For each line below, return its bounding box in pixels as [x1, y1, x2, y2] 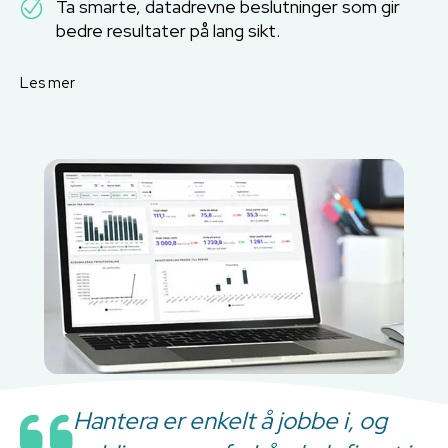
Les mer [20, 72, 75, 93]
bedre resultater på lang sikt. [56, 18, 280, 42]
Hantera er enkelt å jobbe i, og [73, 405, 387, 436]
